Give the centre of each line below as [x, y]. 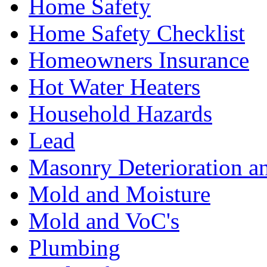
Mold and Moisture [119, 194]
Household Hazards [120, 114]
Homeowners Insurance [139, 60]
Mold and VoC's [104, 221]
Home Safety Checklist [137, 33]
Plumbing [74, 248]
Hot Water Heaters [114, 87]
